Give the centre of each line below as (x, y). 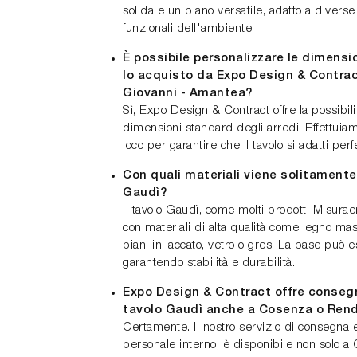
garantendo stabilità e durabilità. (209, 263)
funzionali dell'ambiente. (189, 29)
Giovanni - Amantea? (188, 93)
